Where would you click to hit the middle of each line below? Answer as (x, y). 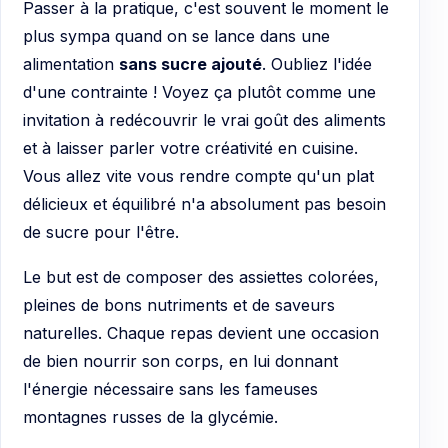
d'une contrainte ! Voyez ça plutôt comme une (199, 91)
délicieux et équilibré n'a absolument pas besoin (204, 203)
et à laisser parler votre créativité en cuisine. (190, 147)
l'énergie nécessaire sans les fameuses (170, 389)
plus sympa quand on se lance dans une (176, 35)
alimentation (71, 63)
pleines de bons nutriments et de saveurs (179, 305)
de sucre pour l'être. (101, 231)
